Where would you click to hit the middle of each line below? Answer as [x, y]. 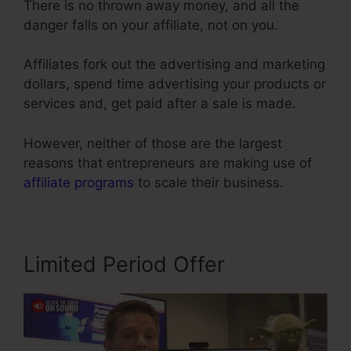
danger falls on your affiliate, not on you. [151, 25]
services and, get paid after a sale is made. [160, 104]
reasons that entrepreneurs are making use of [168, 163]
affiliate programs [79, 182]
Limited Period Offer [124, 264]
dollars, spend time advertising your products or [175, 84]
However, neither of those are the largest [153, 143]
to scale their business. [209, 182]
